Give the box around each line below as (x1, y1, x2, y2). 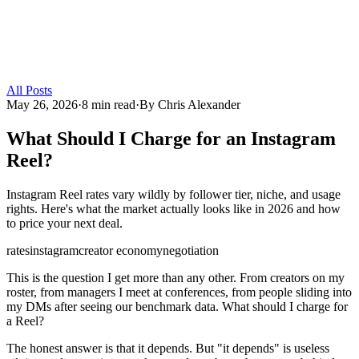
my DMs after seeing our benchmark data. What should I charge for (6, 299, 348, 313)
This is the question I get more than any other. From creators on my (6, 270, 345, 284)
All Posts (6, 83, 52, 97)
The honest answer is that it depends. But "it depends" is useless (6, 341, 329, 355)
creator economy (79, 243, 163, 257)
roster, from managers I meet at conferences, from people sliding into (6, 284, 352, 299)
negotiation (163, 243, 219, 257)
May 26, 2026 (6, 98, 78, 111)
